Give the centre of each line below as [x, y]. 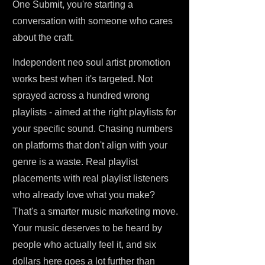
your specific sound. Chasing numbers [93, 129]
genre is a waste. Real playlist [75, 162]
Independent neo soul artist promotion [91, 62]
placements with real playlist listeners [91, 178]
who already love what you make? [84, 195]
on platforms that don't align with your [90, 145]
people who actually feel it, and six [84, 245]
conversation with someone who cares [93, 21]
